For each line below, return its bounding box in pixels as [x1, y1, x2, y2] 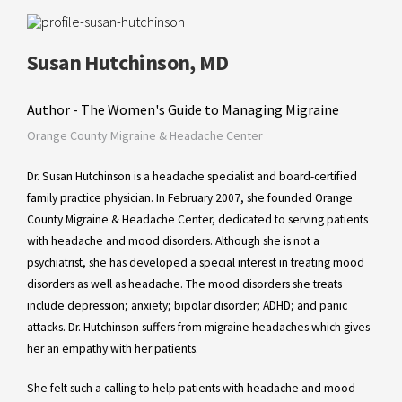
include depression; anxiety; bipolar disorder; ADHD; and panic [27, 298, 347, 314]
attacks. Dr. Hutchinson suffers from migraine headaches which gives [27, 319, 370, 336]
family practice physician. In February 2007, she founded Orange [27, 190, 353, 206]
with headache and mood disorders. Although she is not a [27, 233, 319, 249]
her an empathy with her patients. [27, 341, 198, 357]
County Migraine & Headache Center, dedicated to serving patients [27, 212, 368, 228]
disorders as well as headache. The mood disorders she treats [27, 276, 342, 293]
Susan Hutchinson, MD [27, 48, 228, 77]
